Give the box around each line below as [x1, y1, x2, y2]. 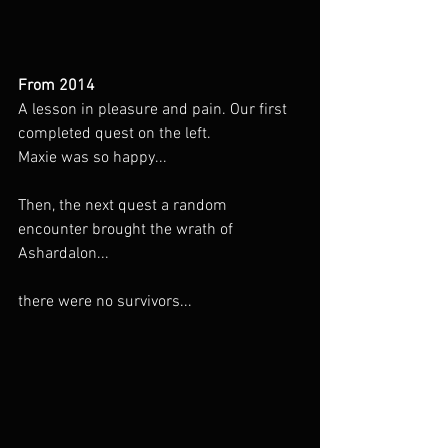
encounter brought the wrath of [18, 220, 237, 241]
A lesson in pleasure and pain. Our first [18, 100, 291, 121]
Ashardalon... [18, 244, 109, 265]
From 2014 [18, 76, 95, 97]
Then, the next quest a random [18, 196, 231, 217]
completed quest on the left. [18, 124, 211, 145]
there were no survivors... [18, 292, 192, 313]
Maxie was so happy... [18, 148, 167, 169]
